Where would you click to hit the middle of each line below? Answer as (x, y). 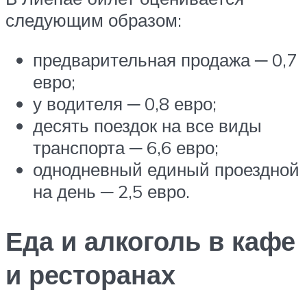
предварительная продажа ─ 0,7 (165, 59)
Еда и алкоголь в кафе (150, 241)
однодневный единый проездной (166, 169)
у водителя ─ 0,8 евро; (125, 103)
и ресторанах (90, 274)
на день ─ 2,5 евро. (111, 191)
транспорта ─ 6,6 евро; (126, 147)
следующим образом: (94, 20)
